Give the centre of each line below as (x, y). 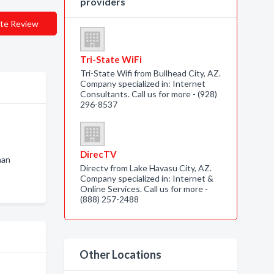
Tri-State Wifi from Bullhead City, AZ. (150, 73)
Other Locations (120, 254)
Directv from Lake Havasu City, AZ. (146, 168)
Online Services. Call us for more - (144, 189)
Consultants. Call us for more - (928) (148, 94)
